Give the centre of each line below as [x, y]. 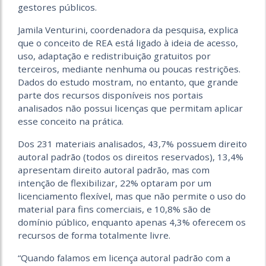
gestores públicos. [57, 7]
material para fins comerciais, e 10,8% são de [114, 209]
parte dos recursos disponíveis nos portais [110, 95]
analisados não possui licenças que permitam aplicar [130, 108]
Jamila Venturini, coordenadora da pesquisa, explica [128, 30]
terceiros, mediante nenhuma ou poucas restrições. [129, 69]
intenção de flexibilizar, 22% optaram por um [115, 183]
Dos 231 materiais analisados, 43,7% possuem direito [132, 144]
